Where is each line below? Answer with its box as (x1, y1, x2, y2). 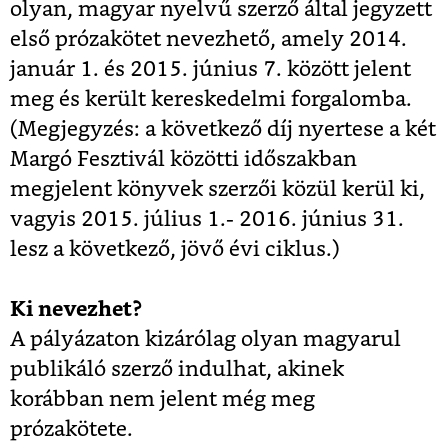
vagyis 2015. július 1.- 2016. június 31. (10, 208, 404, 230)
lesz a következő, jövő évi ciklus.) (10, 238, 340, 260)
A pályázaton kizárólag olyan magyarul (10, 328, 401, 350)
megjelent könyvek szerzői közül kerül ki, (10, 178, 425, 200)
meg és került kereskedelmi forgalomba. (10, 88, 412, 110)
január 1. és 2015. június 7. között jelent (10, 58, 411, 80)
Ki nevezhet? (10, 298, 142, 320)
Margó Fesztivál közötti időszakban (10, 148, 357, 170)
